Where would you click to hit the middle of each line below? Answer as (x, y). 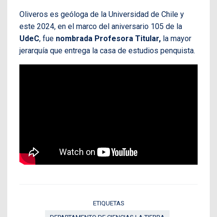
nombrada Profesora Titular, (108, 38)
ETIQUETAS (108, 203)
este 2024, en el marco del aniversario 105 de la (101, 26)
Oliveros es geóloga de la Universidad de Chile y (102, 14)
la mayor (177, 38)
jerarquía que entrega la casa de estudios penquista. (107, 50)
